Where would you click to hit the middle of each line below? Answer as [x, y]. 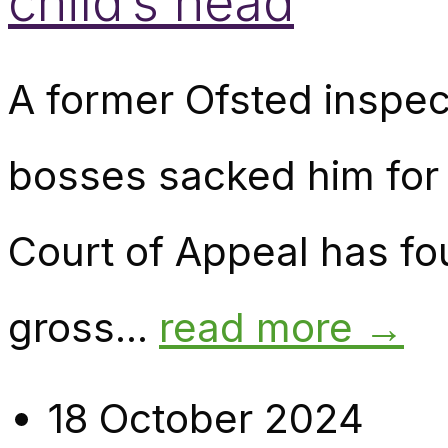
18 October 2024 [206, 419]
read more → [281, 328]
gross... [83, 328]
